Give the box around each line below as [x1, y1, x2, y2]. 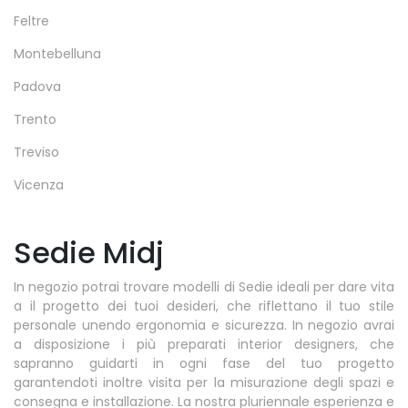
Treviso [14, 142, 59, 161]
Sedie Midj [14, 231, 164, 273]
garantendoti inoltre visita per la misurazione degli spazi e [14, 372, 394, 392]
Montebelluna [14, 44, 101, 63]
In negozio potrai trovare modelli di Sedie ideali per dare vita [14, 277, 394, 296]
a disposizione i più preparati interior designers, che [14, 334, 394, 353]
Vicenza [14, 175, 64, 194]
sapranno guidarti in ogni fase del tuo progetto [14, 353, 394, 372]
